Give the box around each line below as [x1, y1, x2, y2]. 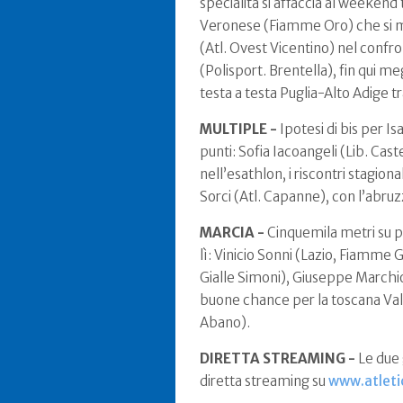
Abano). [200, 314, 250, 331]
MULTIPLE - [200, 121, 277, 138]
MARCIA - [200, 224, 264, 241]
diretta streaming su [200, 372, 328, 390]
